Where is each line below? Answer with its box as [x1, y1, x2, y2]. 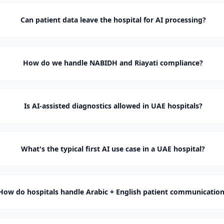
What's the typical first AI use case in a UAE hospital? [21, 144, 205, 153]
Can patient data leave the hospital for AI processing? [20, 15, 206, 24]
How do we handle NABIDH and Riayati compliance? [23, 58, 203, 67]
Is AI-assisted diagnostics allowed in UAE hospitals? [23, 101, 202, 110]
